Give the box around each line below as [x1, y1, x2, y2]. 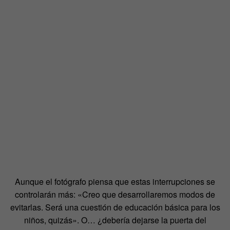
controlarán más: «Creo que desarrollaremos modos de [15, 188, 215, 200]
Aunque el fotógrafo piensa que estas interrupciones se [15, 175, 215, 187]
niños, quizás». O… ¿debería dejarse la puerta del [24, 214, 206, 226]
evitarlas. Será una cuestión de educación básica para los [10, 201, 220, 213]
